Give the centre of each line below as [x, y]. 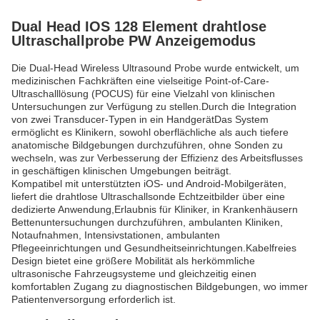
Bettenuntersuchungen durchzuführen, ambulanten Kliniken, [147, 222]
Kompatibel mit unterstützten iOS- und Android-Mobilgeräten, [149, 184]
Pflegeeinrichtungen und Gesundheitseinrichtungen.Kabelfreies [154, 248]
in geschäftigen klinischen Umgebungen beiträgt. [121, 171]
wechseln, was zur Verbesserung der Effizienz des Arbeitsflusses [157, 158]
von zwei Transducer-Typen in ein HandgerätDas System [140, 119]
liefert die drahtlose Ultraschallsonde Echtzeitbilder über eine [148, 196]
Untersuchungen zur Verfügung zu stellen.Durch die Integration [154, 106]
